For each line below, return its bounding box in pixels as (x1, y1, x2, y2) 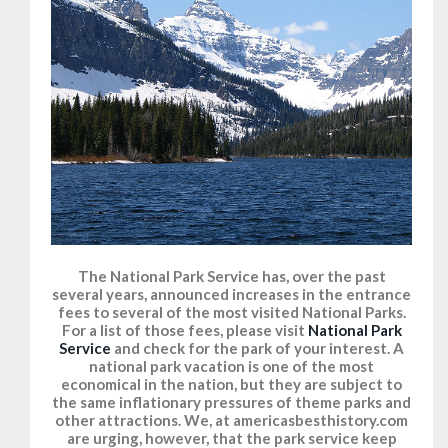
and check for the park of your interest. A (111, 339, 404, 358)
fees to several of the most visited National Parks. (57, 303, 406, 322)
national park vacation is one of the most (89, 357, 374, 376)
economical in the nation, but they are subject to (61, 375, 402, 394)
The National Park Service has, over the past (77, 267, 386, 286)
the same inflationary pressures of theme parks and (52, 393, 411, 412)
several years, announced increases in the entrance (52, 285, 411, 304)
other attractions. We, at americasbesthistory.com (55, 411, 408, 430)
